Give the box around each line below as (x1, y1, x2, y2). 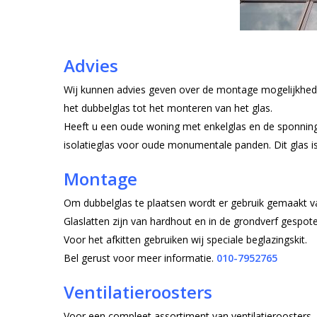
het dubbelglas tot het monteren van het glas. (64, 101, 273, 115)
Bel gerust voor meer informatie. (64, 251, 217, 265)
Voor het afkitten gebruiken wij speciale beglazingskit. (64, 233, 308, 247)
